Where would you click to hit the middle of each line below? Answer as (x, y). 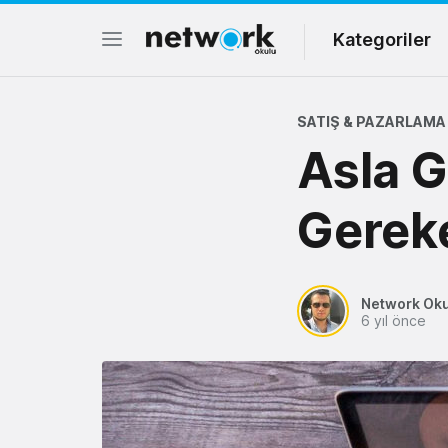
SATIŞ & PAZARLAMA (371, 121)
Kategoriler (382, 40)
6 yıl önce (393, 320)
